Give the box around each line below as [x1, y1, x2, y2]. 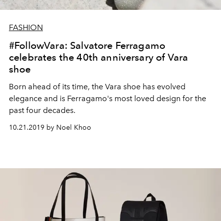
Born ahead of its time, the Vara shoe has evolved [9, 81, 185, 91]
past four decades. [9, 105, 75, 115]
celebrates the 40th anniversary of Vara [9, 51, 188, 63]
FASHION [9, 22, 43, 32]
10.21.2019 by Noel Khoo [9, 123, 91, 132]
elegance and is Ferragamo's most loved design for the [9, 93, 206, 103]
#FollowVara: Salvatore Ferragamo [9, 39, 166, 51]
